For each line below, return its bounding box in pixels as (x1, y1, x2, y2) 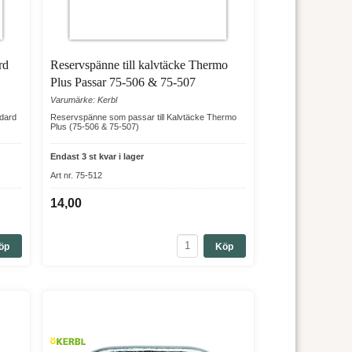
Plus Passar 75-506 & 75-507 (49, 75, 196, 89)
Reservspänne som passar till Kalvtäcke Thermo (49, 112, 236, 122)
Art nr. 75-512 (49, 170, 102, 180)
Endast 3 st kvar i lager (49, 151, 144, 161)
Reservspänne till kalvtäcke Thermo (49, 57, 228, 71)
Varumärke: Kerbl (49, 94, 117, 104)
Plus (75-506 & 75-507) (49, 121, 139, 131)
